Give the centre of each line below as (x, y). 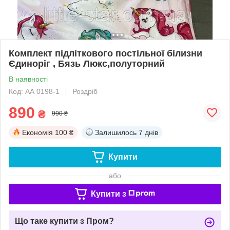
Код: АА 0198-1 (34, 91)
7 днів (148, 132)
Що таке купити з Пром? (64, 221)
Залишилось (116, 132)
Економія (37, 132)
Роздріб (85, 91)
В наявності (28, 79)
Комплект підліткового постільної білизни (106, 53)
